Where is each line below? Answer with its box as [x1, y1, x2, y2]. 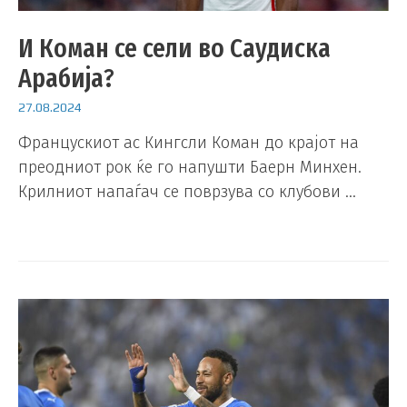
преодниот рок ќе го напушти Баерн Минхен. [18, 157, 362, 178]
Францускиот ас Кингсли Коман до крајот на [18, 133, 359, 154]
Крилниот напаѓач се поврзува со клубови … [18, 182, 356, 203]
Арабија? [18, 62, 114, 94]
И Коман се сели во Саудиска [18, 32, 331, 65]
